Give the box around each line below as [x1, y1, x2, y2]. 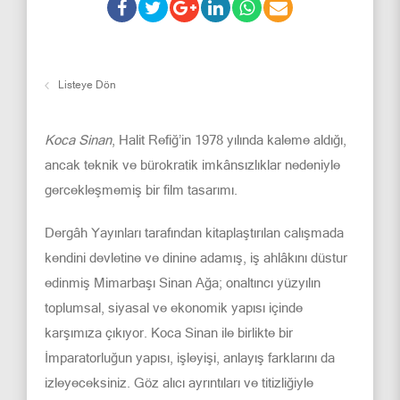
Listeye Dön [58, 79, 116, 91]
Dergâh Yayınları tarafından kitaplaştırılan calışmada [45, 225, 344, 240]
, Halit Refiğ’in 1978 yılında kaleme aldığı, [112, 132, 346, 147]
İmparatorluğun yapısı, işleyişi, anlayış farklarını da [45, 350, 335, 365]
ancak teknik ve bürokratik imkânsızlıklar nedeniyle [45, 157, 340, 172]
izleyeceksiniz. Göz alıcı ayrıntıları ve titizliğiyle [45, 375, 313, 390]
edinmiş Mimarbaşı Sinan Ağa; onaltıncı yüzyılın [45, 275, 321, 290]
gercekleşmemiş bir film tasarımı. [45, 182, 237, 197]
